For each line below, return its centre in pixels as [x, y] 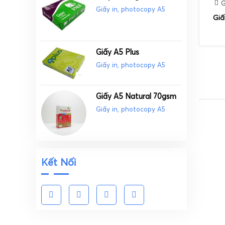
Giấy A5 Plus [118, 52]
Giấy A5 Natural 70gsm [136, 96]
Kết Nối [59, 162]
